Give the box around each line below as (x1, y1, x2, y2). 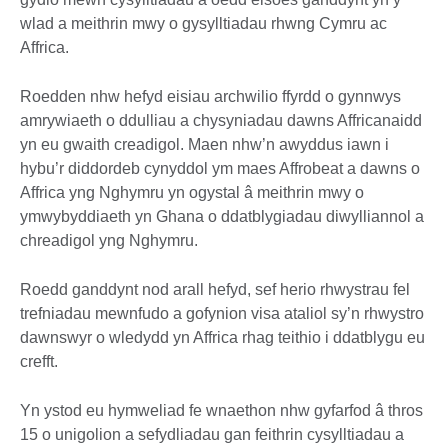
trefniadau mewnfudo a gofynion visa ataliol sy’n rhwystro (20, 305, 424, 323)
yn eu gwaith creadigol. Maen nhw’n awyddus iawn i (20, 136, 389, 154)
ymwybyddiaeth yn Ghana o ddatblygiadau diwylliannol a (20, 208, 424, 226)
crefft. (20, 353, 58, 371)
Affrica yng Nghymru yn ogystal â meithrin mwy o (20, 184, 364, 202)
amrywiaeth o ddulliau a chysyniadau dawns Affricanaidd (20, 112, 422, 130)
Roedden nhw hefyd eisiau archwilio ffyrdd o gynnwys (20, 88, 401, 106)
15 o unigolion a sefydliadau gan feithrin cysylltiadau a (20, 426, 404, 444)
